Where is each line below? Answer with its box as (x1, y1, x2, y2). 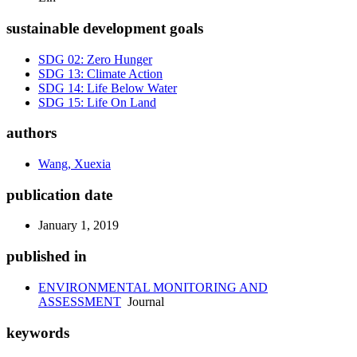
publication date (6, 186, 112, 203)
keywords (6, 324, 69, 341)
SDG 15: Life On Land (38, 95, 156, 109)
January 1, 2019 (38, 218, 119, 233)
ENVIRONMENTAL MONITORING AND (38, 280, 268, 294)
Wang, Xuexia (38, 157, 111, 171)
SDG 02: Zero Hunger (38, 52, 152, 66)
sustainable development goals (6, 19, 203, 37)
